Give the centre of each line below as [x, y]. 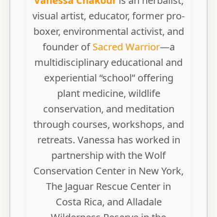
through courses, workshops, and [108, 124]
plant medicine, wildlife [108, 93]
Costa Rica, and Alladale [108, 202]
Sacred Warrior [126, 47]
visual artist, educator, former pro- [108, 16]
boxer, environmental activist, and [108, 31]
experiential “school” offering [108, 78]
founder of [67, 47]
